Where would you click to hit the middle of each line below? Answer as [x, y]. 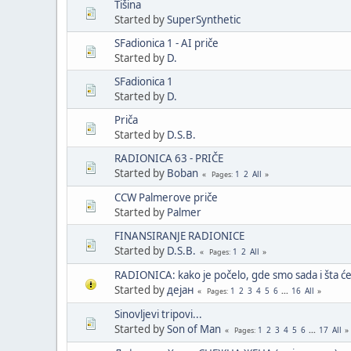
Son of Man [194, 329]
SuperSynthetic [204, 19]
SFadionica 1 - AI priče [166, 43]
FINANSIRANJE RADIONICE [179, 235]
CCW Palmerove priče [166, 197]
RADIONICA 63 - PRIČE [169, 158]
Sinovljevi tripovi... [158, 314]
